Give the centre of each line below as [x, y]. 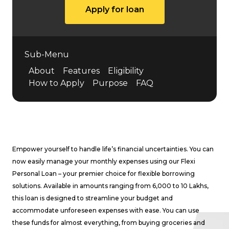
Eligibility [126, 71]
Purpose [110, 83]
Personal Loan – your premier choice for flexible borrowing [104, 174]
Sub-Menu [47, 54]
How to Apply [56, 83]
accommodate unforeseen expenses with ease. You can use [106, 210]
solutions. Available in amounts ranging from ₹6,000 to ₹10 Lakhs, [110, 186]
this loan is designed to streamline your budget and [93, 198]
